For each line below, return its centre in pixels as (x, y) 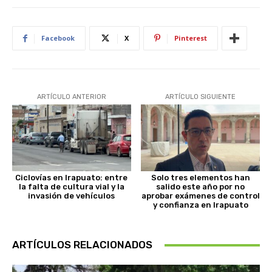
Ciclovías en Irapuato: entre (72, 178)
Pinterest (191, 38)
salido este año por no (201, 187)
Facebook (58, 38)
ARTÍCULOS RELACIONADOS (82, 245)
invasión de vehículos (72, 196)
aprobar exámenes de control (200, 196)
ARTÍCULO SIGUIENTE (201, 97)
